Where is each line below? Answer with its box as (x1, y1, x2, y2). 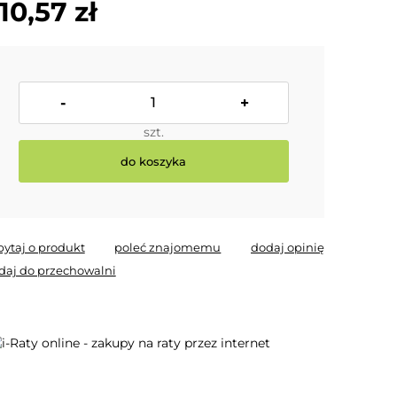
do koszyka (121, 153, 187, 168)
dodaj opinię (250, 240, 324, 254)
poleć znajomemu (114, 240, 222, 254)
